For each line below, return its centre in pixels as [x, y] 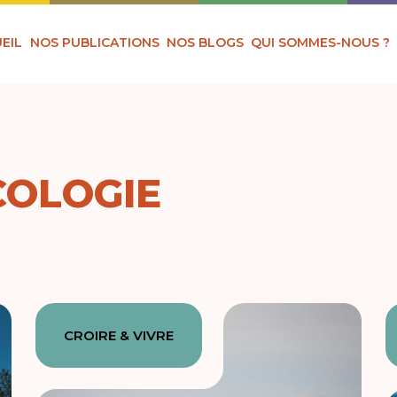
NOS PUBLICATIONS [94, 42]
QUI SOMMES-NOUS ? [321, 42]
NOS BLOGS [206, 42]
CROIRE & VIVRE [119, 336]
